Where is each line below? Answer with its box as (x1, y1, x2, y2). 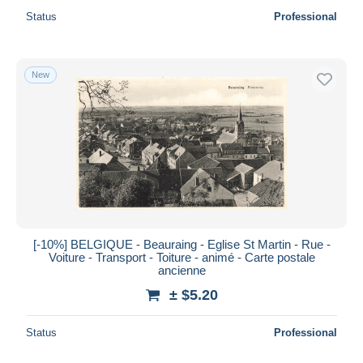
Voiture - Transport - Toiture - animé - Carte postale (48, 250, 315, 264)
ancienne (157, 263, 206, 277)
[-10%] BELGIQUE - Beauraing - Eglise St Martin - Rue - (32, 237, 331, 251)
